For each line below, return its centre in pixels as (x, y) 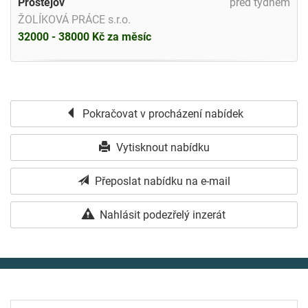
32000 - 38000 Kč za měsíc (85, 36)
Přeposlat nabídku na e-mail (161, 181)
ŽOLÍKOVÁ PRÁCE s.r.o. (74, 19)
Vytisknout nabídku (161, 147)
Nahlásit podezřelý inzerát (161, 214)
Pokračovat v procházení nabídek (161, 113)
